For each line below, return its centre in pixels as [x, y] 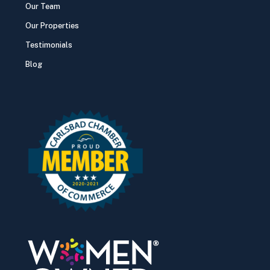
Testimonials [49, 45]
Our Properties [52, 26]
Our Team [43, 7]
